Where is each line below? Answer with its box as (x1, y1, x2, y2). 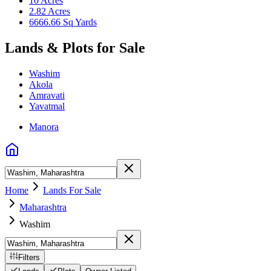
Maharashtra (19, 201, 67, 212)
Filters (18, 252, 40, 262)
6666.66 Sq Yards (29, 17, 97, 27)
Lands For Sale (43, 184, 101, 195)
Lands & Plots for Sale (5, 39, 145, 56)
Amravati (29, 90, 65, 100)
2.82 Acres (29, 6, 70, 16)
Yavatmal (29, 100, 65, 111)
